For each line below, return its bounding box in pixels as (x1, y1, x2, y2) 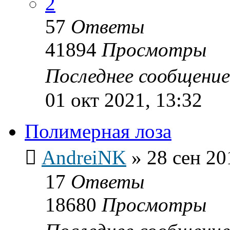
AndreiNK (42, 146, 126, 168)
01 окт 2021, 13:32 (45, 88, 202, 111)
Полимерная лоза (25, 120, 171, 142)
